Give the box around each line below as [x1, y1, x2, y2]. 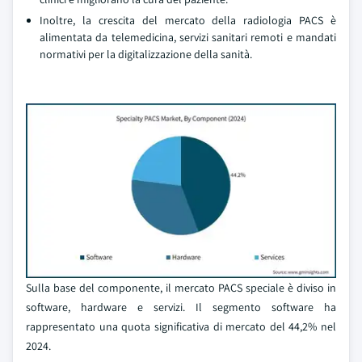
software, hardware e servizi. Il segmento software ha [26, 300, 336, 314]
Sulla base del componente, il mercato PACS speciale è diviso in [26, 280, 336, 295]
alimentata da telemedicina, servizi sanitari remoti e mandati [40, 30, 336, 44]
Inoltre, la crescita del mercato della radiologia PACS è [40, 13, 336, 27]
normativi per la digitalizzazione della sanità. [40, 47, 252, 61]
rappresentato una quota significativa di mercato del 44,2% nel [26, 319, 336, 334]
